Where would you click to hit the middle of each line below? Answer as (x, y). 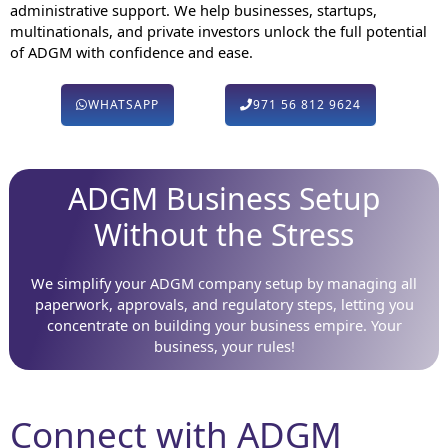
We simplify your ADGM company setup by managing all (224, 283)
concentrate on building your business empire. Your (224, 325)
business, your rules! (224, 346)
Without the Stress (224, 235)
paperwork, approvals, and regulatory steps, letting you (224, 304)
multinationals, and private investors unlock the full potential (218, 31)
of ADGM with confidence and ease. (131, 52)
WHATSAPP (123, 105)
